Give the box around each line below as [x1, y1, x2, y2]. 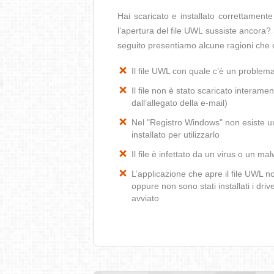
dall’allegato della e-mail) [131, 98, 228, 108]
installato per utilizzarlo [131, 130, 220, 139]
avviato [131, 193, 159, 203]
